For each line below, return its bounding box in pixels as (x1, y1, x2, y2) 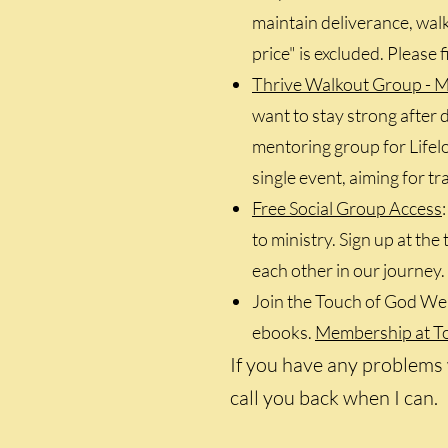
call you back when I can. (230, 385, 438, 410)
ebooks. (252, 321, 315, 343)
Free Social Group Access (252, 197, 442, 219)
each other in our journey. (252, 259, 445, 281)
